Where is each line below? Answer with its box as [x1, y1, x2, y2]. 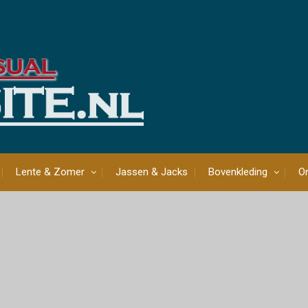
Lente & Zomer [16, 166, 85, 179]
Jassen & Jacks [115, 166, 188, 179]
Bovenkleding [208, 166, 267, 179]
